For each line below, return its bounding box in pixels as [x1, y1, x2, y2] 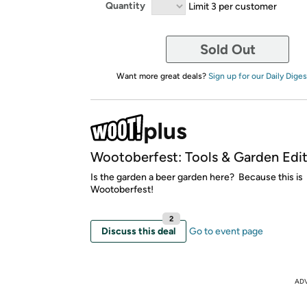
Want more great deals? [116, 71, 208, 81]
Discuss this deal [101, 225, 175, 237]
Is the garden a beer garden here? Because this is [90, 171, 303, 183]
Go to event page [189, 225, 263, 237]
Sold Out [199, 40, 256, 58]
